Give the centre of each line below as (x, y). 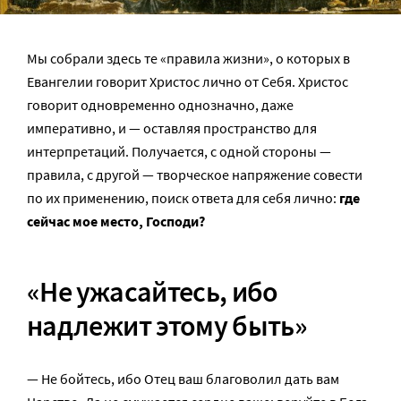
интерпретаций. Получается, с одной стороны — (179, 151)
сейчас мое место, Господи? (116, 221)
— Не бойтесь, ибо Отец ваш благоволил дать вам (183, 378)
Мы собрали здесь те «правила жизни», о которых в (188, 58)
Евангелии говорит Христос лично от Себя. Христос (188, 81)
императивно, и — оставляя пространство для (172, 128)
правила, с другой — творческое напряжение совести (195, 174)
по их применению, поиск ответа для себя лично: (183, 197)
